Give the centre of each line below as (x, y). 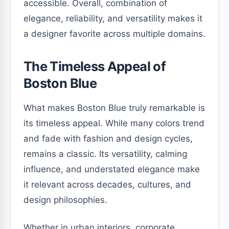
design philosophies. (65, 200)
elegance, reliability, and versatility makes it (113, 18)
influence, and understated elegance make (112, 169)
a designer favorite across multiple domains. (114, 33)
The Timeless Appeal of (95, 66)
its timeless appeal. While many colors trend (114, 123)
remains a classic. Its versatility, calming (105, 154)
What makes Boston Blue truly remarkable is (114, 108)
